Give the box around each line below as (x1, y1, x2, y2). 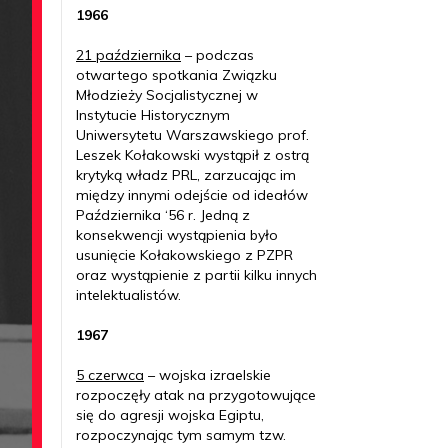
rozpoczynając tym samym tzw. (76, 426, 286, 444)
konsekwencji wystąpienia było (76, 226, 278, 244)
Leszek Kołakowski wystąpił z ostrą (76, 146, 309, 164)
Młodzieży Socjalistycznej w (76, 86, 258, 104)
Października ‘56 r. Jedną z (76, 206, 250, 224)
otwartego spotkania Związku (76, 66, 277, 84)
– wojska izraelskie (144, 366, 271, 384)
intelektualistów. (76, 286, 181, 304)
